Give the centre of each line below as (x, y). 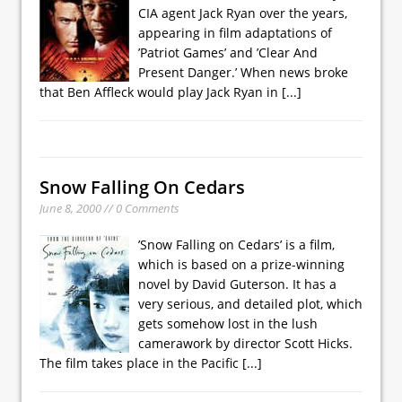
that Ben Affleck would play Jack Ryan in (161, 92)
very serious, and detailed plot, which (250, 303)
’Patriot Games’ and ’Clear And (228, 52)
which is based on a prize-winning (241, 264)
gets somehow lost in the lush (228, 323)
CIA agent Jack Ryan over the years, (243, 13)
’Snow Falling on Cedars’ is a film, (236, 244)
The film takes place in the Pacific (141, 363)
